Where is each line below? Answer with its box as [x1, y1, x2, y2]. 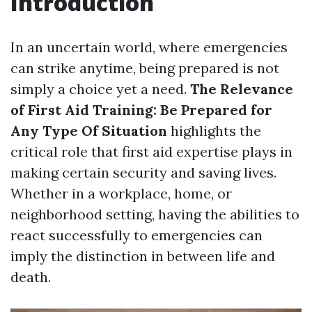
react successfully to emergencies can [10, 226, 263, 244]
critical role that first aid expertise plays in [10, 143, 292, 160]
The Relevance [190, 80, 293, 97]
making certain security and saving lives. [10, 164, 276, 181]
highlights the [167, 122, 261, 139]
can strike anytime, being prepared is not [10, 59, 279, 77]
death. [10, 268, 51, 286]
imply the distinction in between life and [10, 247, 275, 265]
